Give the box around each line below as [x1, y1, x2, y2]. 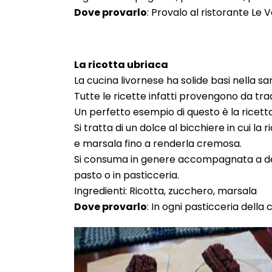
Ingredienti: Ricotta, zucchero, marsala [74, 184, 257, 198]
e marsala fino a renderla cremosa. [74, 137, 242, 151]
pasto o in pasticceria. [74, 168, 179, 182]
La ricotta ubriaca [74, 58, 168, 72]
